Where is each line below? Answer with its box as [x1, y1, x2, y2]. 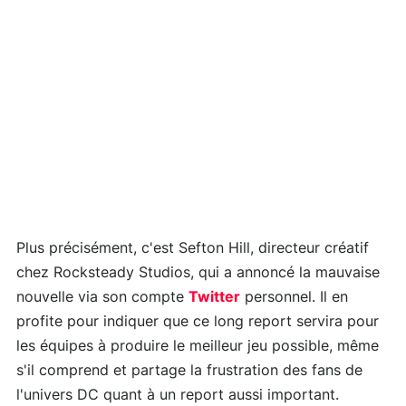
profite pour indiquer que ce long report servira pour [16, 314, 379, 330]
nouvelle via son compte [16, 290, 188, 305]
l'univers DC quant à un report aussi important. [16, 388, 339, 403]
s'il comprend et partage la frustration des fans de [16, 363, 362, 379]
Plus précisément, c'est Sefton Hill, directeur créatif [16, 241, 369, 256]
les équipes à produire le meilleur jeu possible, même [16, 339, 379, 354]
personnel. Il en [240, 290, 348, 305]
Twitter [188, 290, 240, 305]
